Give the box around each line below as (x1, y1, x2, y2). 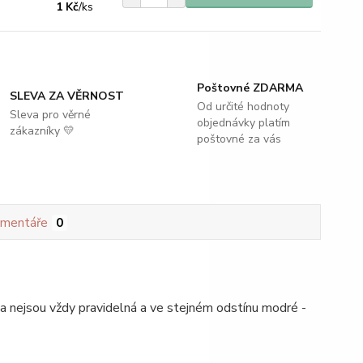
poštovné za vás (196, 131, 281, 147)
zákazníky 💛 (10, 123, 75, 139)
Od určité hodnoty (196, 99, 289, 114)
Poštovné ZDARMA (196, 80, 303, 96)
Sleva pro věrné (10, 107, 92, 122)
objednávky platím (196, 115, 290, 130)
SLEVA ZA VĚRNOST (10, 88, 125, 104)
